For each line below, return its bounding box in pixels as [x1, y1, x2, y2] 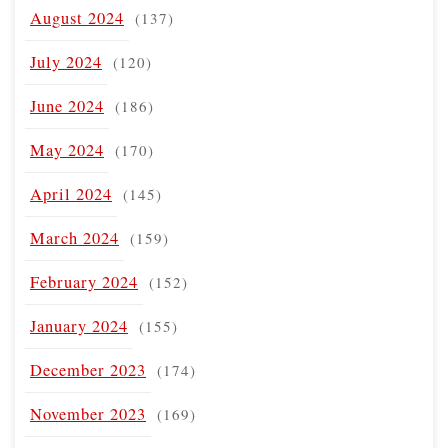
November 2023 [30, 402, 146, 425]
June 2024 [30, 94, 104, 117]
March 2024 [30, 226, 119, 249]
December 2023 [30, 358, 146, 381]
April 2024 [30, 182, 112, 205]
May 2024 [30, 138, 104, 161]
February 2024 [30, 270, 138, 293]
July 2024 [30, 50, 102, 73]
